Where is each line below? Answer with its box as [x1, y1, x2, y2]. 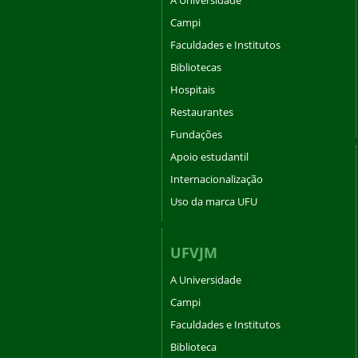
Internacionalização [170, 171, 263, 186]
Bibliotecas [170, 59, 221, 74]
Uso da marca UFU [170, 193, 257, 209]
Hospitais [170, 82, 215, 97]
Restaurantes [170, 104, 233, 119]
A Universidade [170, 272, 241, 287]
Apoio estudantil [170, 149, 249, 164]
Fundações [170, 126, 222, 141]
